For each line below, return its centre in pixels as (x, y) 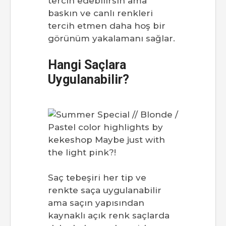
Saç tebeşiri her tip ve (97, 178)
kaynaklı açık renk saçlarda (109, 216)
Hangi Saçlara (87, 65)
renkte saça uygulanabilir (105, 190)
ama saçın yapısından (96, 203)
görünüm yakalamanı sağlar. (111, 39)
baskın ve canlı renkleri (100, 13)
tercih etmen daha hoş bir (107, 26)
